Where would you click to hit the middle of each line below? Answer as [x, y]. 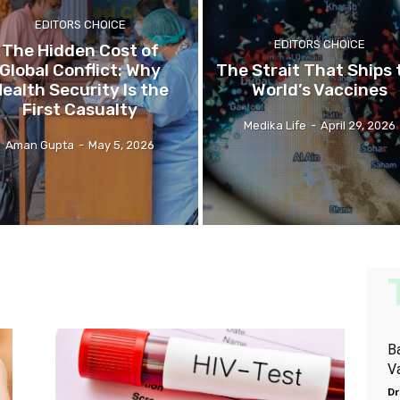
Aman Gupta [40, 145]
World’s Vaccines [320, 89]
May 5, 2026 [122, 145]
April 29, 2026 [358, 125]
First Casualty [80, 109]
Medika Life [275, 125]
